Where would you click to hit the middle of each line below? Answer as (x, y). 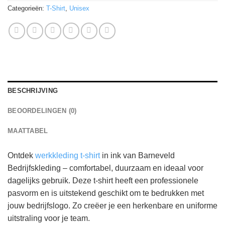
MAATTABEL (28, 131)
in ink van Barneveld (137, 156)
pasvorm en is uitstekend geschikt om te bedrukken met (106, 193)
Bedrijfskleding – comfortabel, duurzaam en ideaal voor (105, 168)
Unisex (79, 9)
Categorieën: (27, 9)
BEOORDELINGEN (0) (42, 111)
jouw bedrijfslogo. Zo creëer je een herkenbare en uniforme (113, 206)
